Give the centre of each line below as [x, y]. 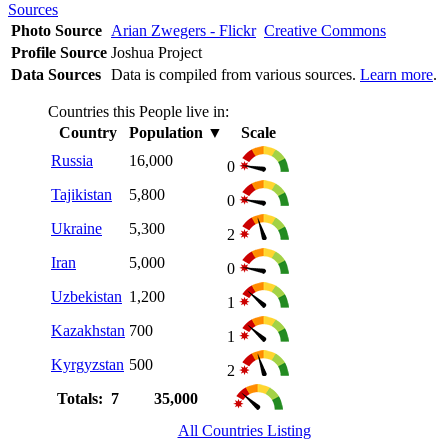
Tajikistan [81, 194]
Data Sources [56, 74]
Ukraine [76, 228]
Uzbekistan [86, 296]
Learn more [396, 74]
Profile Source [59, 52]
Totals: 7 [88, 398]
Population [166, 132]
